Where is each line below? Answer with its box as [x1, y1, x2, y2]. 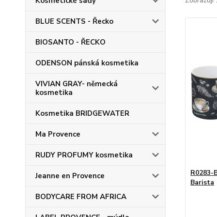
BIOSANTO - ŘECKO [35, 37, 106, 47]
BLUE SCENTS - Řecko [35, 16, 113, 26]
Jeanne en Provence [35, 171, 105, 181]
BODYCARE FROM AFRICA [35, 192, 126, 201]
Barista [190, 178, 214, 187]
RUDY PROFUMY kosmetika [35, 150, 133, 160]
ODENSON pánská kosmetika [35, 58, 139, 68]
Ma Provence [35, 129, 80, 139]
